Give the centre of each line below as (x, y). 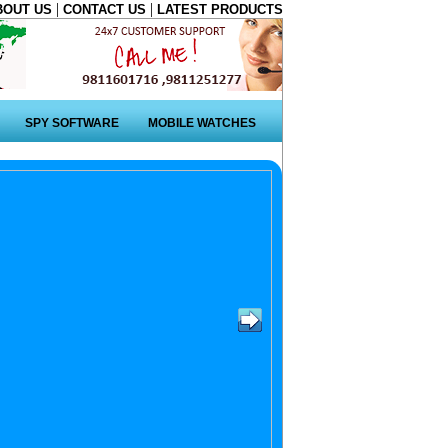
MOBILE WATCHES (202, 123)
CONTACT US (106, 9)
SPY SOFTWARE (72, 123)
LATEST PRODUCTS (220, 9)
